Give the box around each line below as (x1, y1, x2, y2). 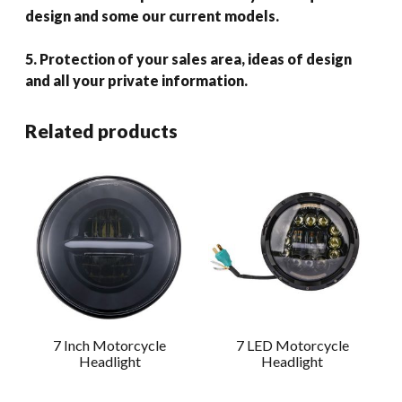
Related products (25, 118, 178, 142)
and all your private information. (25, 71, 250, 89)
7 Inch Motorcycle (53, 336, 167, 354)
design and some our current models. (25, 6, 279, 24)
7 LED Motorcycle (235, 336, 349, 354)
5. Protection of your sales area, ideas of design (25, 49, 352, 67)
